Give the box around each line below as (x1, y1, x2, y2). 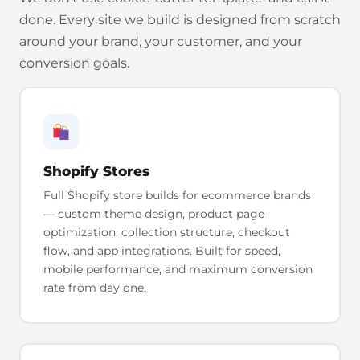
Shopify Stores (43, 162, 149, 179)
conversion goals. (19, 55, 129, 71)
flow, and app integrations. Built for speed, (43, 243, 280, 258)
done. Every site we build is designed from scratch (19, 12, 341, 27)
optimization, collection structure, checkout (43, 224, 290, 239)
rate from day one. (43, 280, 146, 295)
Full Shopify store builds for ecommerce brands (43, 187, 311, 202)
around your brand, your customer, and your (19, 34, 302, 49)
